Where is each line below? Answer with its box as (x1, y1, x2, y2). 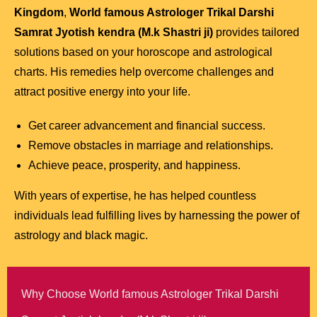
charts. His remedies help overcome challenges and (14, 66, 274, 79)
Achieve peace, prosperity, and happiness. (28, 159, 241, 172)
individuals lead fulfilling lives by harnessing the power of (14, 209, 299, 222)
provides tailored (213, 26, 299, 39)
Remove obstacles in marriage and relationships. (28, 139, 273, 152)
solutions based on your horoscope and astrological (14, 46, 272, 59)
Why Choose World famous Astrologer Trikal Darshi (21, 288, 279, 301)
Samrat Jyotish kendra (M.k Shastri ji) (14, 26, 213, 39)
